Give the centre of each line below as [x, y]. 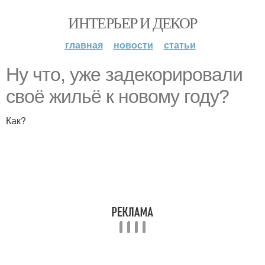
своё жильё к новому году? [117, 96]
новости [133, 45]
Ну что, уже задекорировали [124, 75]
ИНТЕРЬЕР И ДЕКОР [132, 22]
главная [84, 45]
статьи [180, 45]
